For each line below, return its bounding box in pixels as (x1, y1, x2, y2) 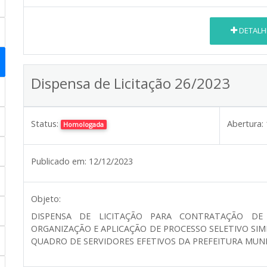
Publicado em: (31, 155, 86, 167)
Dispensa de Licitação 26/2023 (31, 73, 230, 93)
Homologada (63, 119, 104, 129)
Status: (31, 117, 58, 129)
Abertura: (227, 117, 263, 129)
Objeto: (31, 193, 61, 204)
